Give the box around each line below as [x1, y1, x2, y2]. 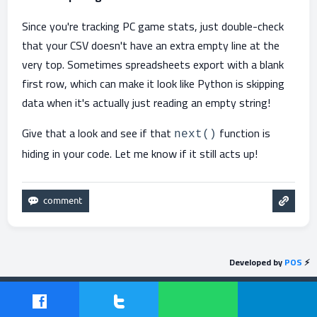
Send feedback [14, 279, 71, 296]
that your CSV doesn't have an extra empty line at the [22, 35, 279, 56]
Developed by [229, 254, 284, 270]
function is [217, 122, 270, 144]
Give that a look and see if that [22, 122, 174, 144]
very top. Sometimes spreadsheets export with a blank [22, 54, 284, 75]
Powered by [7, 292, 54, 309]
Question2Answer [54, 292, 123, 309]
